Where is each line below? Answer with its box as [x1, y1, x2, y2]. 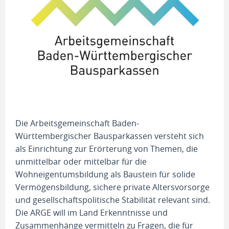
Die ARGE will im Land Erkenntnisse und [15, 207, 168, 218]
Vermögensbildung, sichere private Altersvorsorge [15, 181, 210, 193]
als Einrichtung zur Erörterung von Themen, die [15, 143, 198, 154]
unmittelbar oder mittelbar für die [15, 155, 147, 167]
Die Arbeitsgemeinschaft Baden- [15, 117, 139, 129]
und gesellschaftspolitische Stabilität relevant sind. [15, 194, 210, 205]
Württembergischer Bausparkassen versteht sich [15, 130, 204, 142]
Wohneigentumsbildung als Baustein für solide [15, 168, 195, 180]
